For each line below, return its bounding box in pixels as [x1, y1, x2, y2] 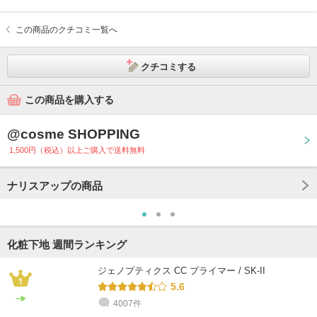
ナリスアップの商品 [7, 179, 103, 192]
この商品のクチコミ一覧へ [16, 24, 117, 35]
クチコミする [141, 61, 196, 72]
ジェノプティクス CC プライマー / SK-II [98, 265, 265, 276]
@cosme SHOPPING [7, 126, 140, 142]
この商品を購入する [25, 93, 114, 105]
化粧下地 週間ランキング [7, 238, 127, 250]
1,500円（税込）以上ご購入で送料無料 [9, 145, 146, 154]
